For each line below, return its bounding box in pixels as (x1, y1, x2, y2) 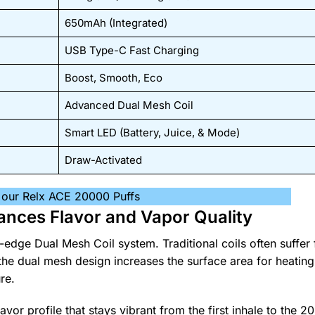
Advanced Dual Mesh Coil (64, 98, 193, 112)
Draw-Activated (64, 153, 142, 167)
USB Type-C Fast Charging (64, 43, 199, 57)
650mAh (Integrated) (64, 15, 167, 30)
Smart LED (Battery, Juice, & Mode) (64, 125, 240, 139)
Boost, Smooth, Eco (64, 70, 162, 84)
